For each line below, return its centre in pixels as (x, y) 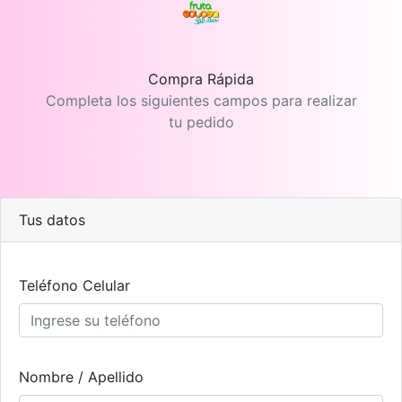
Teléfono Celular (74, 286)
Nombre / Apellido (81, 377)
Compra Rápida (201, 79)
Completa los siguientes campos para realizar (201, 101)
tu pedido (201, 122)
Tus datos (52, 220)
